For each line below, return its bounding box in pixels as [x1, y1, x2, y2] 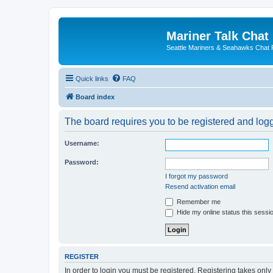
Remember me [175, 197, 221, 205]
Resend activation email [165, 182, 235, 190]
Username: [65, 139, 99, 147]
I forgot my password [165, 172, 228, 180]
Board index [76, 93, 115, 101]
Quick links [76, 74, 108, 82]
